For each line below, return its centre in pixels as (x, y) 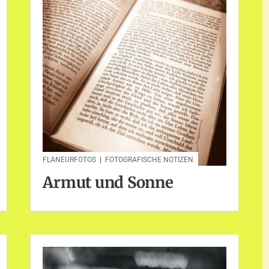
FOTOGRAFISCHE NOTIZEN (150, 160)
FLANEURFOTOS (70, 160)
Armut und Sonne (108, 182)
